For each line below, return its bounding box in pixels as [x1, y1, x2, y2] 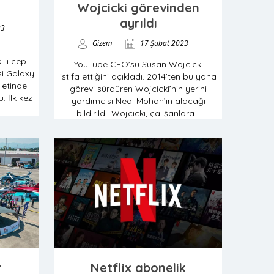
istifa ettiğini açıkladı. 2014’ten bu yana [60, 71, 217, 82]
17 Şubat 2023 [138, 38, 188, 48]
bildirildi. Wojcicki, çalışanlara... [76, 108, 200, 119]
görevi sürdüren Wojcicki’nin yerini [70, 83, 207, 94]
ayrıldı [119, 15, 157, 31]
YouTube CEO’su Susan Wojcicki [73, 59, 203, 70]
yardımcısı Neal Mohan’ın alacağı [71, 95, 206, 106]
